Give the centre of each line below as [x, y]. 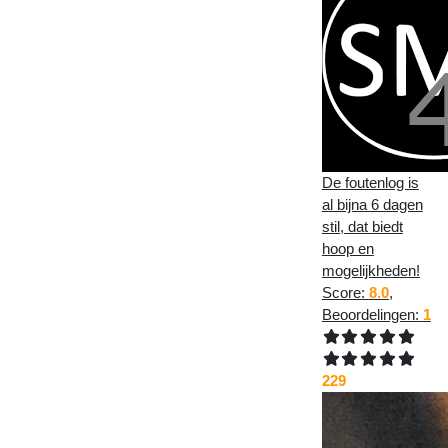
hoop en [347, 248]
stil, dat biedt [362, 226]
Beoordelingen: [372, 314]
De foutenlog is [370, 182]
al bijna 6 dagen [372, 204]
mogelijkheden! [370, 270]
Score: [345, 292]
